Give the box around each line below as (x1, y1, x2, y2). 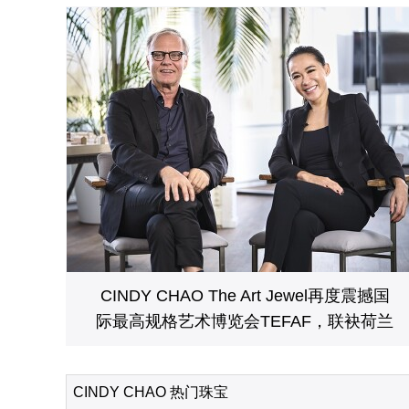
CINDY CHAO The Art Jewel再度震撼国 (100, 287, 390, 305)
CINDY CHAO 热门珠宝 (73, 384, 228, 400)
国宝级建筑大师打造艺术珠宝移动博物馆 (97, 338, 393, 356)
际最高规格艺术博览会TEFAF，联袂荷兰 (96, 312, 393, 330)
